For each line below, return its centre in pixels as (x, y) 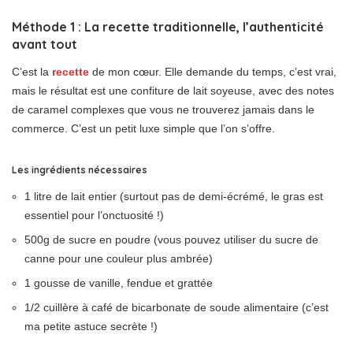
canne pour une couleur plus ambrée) (119, 258)
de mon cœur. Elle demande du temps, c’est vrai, (213, 71)
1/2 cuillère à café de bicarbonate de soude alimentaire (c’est (176, 307)
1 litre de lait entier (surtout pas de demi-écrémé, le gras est (174, 196)
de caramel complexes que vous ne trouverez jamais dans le (163, 109)
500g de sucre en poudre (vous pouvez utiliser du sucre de (171, 239)
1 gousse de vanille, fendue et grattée (119, 282)
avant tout (45, 44)
